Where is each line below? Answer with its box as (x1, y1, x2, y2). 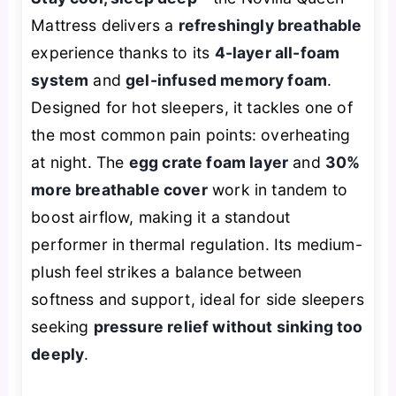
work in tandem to (207, 180, 347, 200)
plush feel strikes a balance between (31, 263, 302, 282)
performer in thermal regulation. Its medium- (31, 235, 362, 255)
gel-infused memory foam (126, 71, 328, 90)
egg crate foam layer (128, 153, 289, 172)
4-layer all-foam (214, 43, 340, 63)
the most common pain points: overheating (31, 126, 351, 145)
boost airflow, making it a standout (31, 208, 291, 227)
